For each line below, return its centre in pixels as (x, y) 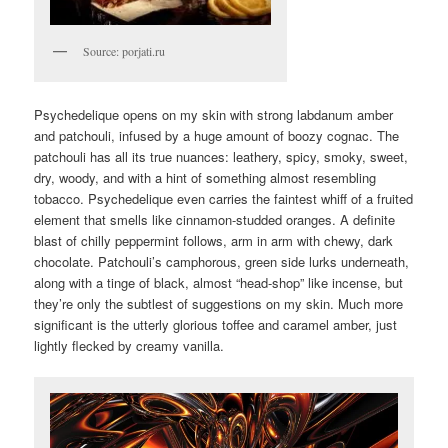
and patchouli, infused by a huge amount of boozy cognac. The (217, 135)
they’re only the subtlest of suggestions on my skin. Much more (219, 303)
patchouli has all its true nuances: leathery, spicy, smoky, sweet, (221, 156)
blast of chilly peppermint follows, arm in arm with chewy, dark (214, 240)
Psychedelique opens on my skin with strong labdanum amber (214, 114)
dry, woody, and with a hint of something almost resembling (205, 177)
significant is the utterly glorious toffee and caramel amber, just (216, 324)
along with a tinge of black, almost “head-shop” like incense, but (219, 282)
